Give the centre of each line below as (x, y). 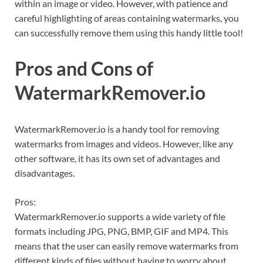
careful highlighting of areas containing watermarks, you (127, 18)
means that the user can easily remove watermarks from (127, 246)
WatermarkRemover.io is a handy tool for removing (117, 129)
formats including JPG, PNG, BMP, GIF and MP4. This (122, 231)
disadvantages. (45, 173)
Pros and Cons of (84, 69)
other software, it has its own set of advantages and (117, 159)
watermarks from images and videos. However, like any (124, 144)
